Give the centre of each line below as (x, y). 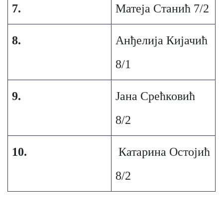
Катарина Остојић (163, 152)
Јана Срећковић (155, 96)
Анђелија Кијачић (161, 40)
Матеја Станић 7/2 (162, 8)
